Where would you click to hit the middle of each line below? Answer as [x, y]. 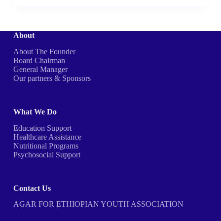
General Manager [40, 69]
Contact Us [32, 188]
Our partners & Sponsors [52, 78]
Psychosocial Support [47, 154]
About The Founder [44, 51]
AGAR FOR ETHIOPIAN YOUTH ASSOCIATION [98, 204]
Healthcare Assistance [47, 137]
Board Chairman [39, 60]
